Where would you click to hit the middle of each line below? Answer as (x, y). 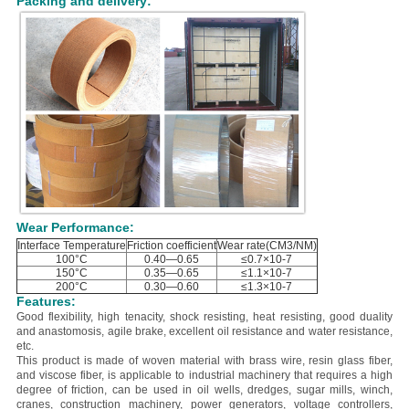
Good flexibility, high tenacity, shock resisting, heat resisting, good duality (204, 317)
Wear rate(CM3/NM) (267, 246)
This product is (54, 361)
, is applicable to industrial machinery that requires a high (247, 376)
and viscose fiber (59, 376)
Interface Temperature (71, 246)
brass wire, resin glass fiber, (321, 361)
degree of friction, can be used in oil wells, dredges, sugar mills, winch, (204, 390)
